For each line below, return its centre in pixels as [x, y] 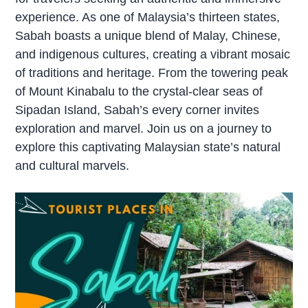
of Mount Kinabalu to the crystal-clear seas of [139, 91]
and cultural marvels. [73, 165]
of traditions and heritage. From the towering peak [152, 73]
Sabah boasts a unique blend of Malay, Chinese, [148, 35]
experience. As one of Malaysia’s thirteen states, [148, 17]
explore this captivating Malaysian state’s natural [148, 147]
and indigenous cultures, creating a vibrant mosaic [153, 54]
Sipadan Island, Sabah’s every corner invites [137, 110]
